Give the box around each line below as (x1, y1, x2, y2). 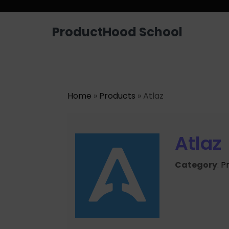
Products (99, 90, 135, 102)
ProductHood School (52, 23, 182, 40)
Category (175, 159, 217, 171)
